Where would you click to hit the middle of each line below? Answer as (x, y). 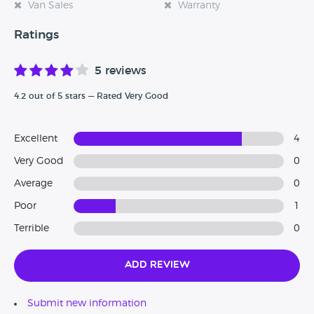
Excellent (36, 139)
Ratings (36, 35)
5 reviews (121, 71)
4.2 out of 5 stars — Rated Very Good (91, 96)
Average (33, 184)
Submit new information (87, 304)
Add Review (157, 266)
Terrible (32, 229)
